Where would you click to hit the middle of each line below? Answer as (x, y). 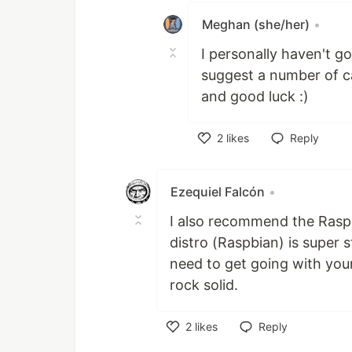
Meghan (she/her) (256, 24)
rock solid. (204, 284)
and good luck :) (255, 96)
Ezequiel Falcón (218, 191)
